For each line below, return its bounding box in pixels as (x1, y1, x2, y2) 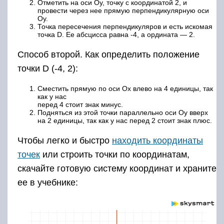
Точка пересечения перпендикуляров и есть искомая (37, 22, 212, 30)
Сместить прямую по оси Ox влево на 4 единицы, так (37, 84, 213, 92)
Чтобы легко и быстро (17, 135, 112, 145)
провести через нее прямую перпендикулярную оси (37, 6, 209, 14)
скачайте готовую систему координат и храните (17, 163, 216, 173)
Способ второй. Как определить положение (17, 49, 199, 59)
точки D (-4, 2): (17, 63, 78, 73)
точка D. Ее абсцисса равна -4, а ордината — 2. (37, 30, 195, 38)
